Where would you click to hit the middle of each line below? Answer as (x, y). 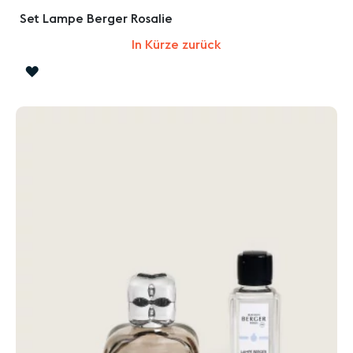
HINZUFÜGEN (77, 118)
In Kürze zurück (176, 45)
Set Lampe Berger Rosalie (96, 19)
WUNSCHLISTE (80, 94)
